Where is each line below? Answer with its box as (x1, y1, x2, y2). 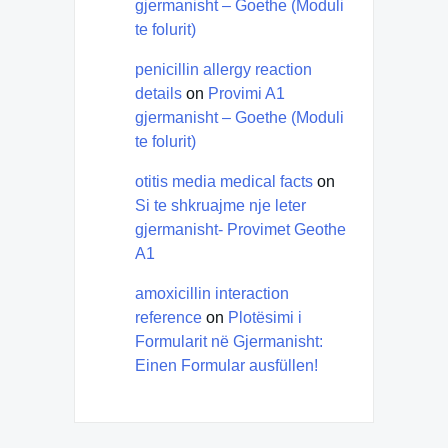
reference (135, 308, 202, 326)
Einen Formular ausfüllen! (135, 356, 318, 374)
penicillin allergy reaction (135, 60, 312, 78)
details (135, 84, 182, 102)
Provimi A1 (208, 84, 285, 102)
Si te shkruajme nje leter (135, 196, 306, 214)
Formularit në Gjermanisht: (135, 332, 323, 350)
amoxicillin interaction (135, 284, 289, 302)
